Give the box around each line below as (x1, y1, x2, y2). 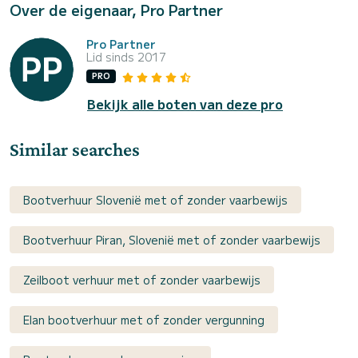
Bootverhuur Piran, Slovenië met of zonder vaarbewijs (23, 231, 320, 248)
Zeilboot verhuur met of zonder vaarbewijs (23, 271, 261, 288)
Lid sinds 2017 (86, 48, 166, 65)
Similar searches (10, 137, 140, 160)
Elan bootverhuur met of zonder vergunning (23, 311, 265, 328)
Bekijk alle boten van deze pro (87, 93, 283, 113)
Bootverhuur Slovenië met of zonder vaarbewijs (23, 191, 288, 208)
